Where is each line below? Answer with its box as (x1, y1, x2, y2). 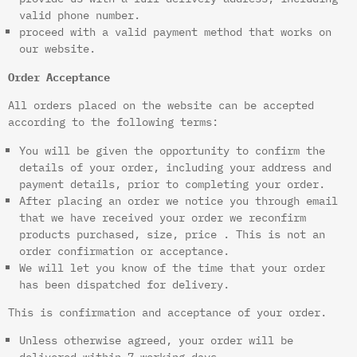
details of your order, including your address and (19, 159, 332, 175)
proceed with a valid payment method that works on (19, 24, 332, 40)
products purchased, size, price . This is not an (19, 226, 326, 241)
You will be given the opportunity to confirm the (19, 142, 326, 158)
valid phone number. (19, 7, 141, 23)
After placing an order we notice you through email (19, 192, 339, 208)
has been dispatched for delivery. (19, 276, 230, 292)
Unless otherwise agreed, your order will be (19, 332, 294, 348)
